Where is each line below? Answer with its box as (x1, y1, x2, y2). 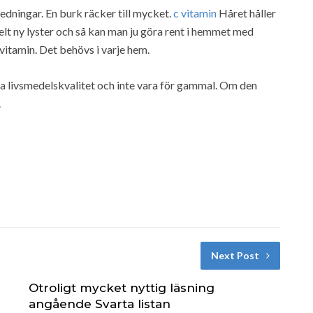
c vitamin (173, 6, 217, 20)
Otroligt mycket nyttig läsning (28, 280, 214, 295)
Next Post (210, 249, 259, 261)
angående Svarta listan (28, 296, 170, 311)
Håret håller (217, 6, 276, 20)
